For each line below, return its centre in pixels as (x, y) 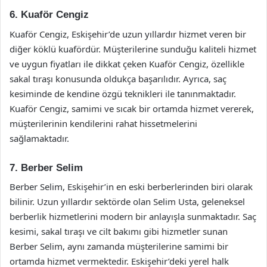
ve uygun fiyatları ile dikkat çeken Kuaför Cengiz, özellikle (127, 63)
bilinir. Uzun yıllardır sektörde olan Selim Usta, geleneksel (127, 201)
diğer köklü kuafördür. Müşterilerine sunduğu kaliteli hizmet (133, 49)
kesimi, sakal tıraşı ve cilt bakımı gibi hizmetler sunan (119, 231)
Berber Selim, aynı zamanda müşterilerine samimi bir (119, 246)
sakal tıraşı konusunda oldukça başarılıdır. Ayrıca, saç (118, 78)
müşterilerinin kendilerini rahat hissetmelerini (103, 123)
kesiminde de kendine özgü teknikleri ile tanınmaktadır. (123, 93)
